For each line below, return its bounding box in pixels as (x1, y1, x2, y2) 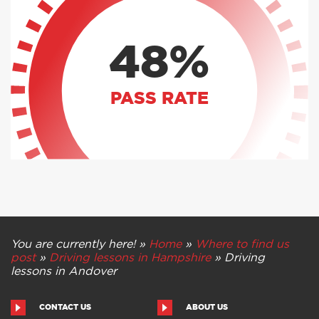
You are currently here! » (11, 239, 149, 251)
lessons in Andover (11, 266, 117, 278)
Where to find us (195, 239, 289, 251)
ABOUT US (185, 303, 228, 312)
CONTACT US (39, 303, 91, 312)
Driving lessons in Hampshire (49, 252, 211, 264)
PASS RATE (110, 90, 209, 108)
